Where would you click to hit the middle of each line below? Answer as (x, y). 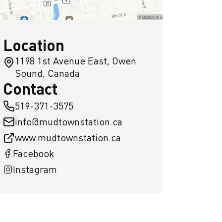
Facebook (34, 153)
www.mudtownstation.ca (68, 138)
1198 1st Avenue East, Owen (76, 61)
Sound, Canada (47, 73)
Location (34, 45)
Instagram (35, 169)
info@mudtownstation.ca (69, 122)
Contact (30, 88)
